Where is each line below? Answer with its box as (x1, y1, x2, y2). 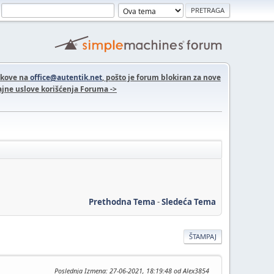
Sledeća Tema (161, 196, 216, 207)
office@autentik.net (30, 72, 102, 83)
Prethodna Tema (89, 196, 155, 207)
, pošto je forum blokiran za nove (102, 72, 221, 83)
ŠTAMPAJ (189, 231, 217, 241)
